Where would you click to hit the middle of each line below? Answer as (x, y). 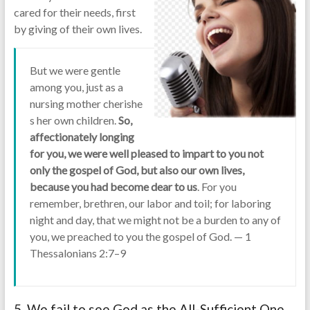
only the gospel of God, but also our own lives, (137, 170)
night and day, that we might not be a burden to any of (155, 220)
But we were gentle (75, 71)
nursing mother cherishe (86, 104)
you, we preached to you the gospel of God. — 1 (140, 237)
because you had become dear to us (113, 187)
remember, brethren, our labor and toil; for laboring (150, 203)
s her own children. (74, 120)
